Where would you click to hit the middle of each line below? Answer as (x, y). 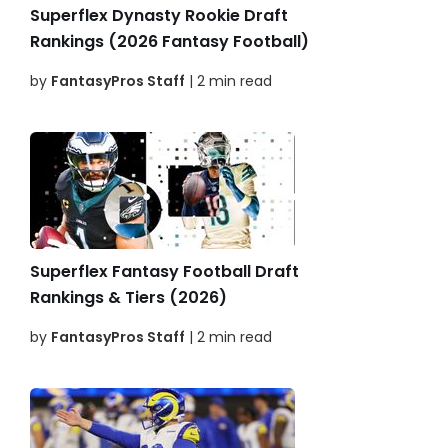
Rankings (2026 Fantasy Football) (169, 42)
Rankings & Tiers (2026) (128, 298)
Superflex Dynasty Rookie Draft (159, 16)
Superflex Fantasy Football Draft (164, 272)
